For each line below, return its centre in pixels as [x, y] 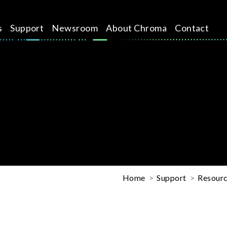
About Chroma [137, 28]
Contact [192, 28]
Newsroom [75, 28]
